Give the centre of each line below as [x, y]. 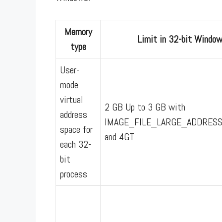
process [74, 174]
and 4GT [119, 137]
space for [76, 129]
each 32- [76, 144]
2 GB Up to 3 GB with [145, 107]
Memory [78, 31]
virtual [72, 99]
